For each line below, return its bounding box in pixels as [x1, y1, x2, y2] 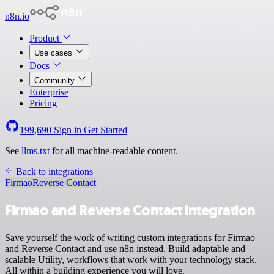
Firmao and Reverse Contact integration [5, 200, 256, 220]
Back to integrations [13, 166, 93, 177]
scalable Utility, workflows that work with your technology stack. [5, 254, 257, 265]
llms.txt [21, 146, 50, 156]
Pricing [29, 98, 57, 108]
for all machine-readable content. [50, 146, 178, 156]
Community [34, 76, 77, 85]
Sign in [51, 125, 84, 135]
